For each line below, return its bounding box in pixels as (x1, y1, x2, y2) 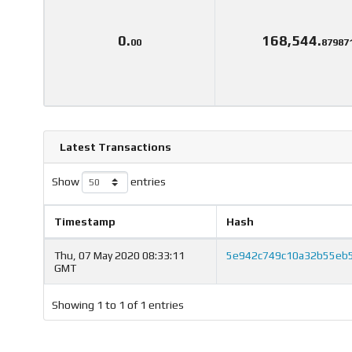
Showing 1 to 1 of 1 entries (52, 299, 184, 312)
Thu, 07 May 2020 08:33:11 (54, 249, 185, 262)
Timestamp (54, 215, 115, 229)
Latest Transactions (60, 140, 171, 153)
